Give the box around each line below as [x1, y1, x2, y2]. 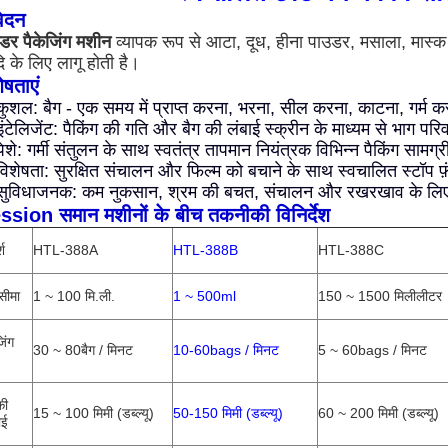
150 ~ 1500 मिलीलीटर [318, 288, 442, 304]
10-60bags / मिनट [173, 342, 279, 358]
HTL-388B [173, 242, 238, 258]
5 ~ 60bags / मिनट [318, 342, 427, 358]
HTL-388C [318, 242, 384, 258]
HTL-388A [33, 242, 98, 258]
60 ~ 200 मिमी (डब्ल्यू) [318, 405, 439, 421]
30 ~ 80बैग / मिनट [33, 342, 133, 358]
